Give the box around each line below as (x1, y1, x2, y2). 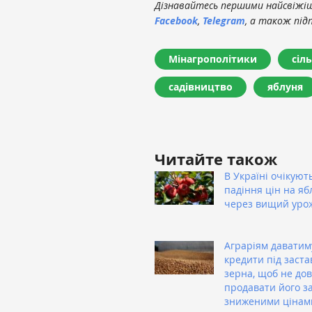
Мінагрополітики (169, 52, 257, 65)
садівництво (169, 79, 233, 93)
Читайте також (155, 148, 277, 170)
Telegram (203, 13, 245, 27)
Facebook (155, 13, 198, 27)
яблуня (267, 79, 303, 93)
